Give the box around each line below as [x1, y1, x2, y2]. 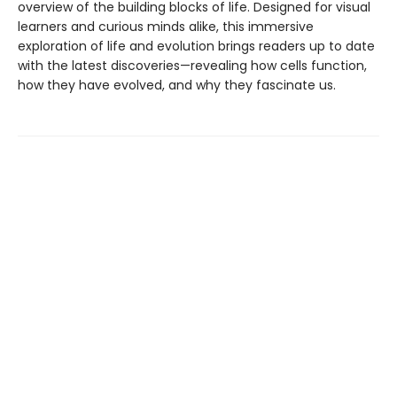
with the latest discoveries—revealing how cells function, [18, 57, 367, 74]
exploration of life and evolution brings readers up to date [18, 37, 375, 55]
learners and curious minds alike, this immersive [18, 18, 314, 35]
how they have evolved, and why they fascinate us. [18, 76, 336, 94]
